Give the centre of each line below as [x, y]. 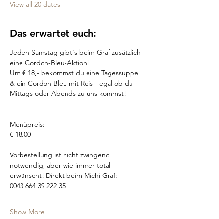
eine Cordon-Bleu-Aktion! [50, 63]
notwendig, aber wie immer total [61, 165]
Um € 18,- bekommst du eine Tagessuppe [75, 73]
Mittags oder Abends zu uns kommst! [68, 93]
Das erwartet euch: [53, 33]
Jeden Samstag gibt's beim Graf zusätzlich [76, 52]
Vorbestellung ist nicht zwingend [61, 155]
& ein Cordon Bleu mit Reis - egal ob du [72, 83]
